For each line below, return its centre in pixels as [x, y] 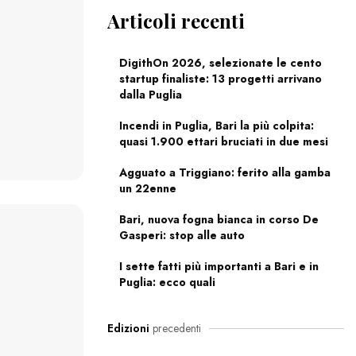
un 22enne [147, 189]
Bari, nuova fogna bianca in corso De [219, 220]
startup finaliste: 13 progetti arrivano [220, 79]
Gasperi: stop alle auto [182, 236]
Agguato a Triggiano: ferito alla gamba [224, 173]
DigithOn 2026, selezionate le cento [220, 63]
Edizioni [128, 329]
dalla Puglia [150, 95]
